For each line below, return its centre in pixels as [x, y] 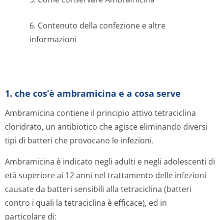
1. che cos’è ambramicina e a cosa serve [93, 93]
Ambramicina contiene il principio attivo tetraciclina [100, 113]
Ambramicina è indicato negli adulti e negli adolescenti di [110, 162]
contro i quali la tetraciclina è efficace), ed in [86, 203]
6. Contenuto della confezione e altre [97, 26]
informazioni [53, 39]
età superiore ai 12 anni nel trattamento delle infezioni [106, 175]
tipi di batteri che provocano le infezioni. [79, 140]
